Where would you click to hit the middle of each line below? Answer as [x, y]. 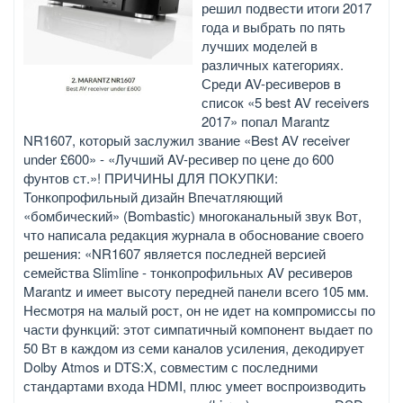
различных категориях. [273, 64]
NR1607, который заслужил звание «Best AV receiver [187, 139]
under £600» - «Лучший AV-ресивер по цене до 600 [179, 158]
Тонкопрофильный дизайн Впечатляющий [153, 196]
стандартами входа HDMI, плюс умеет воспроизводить [195, 385]
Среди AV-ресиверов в [271, 83]
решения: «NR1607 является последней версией [175, 253]
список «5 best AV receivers [286, 102]
